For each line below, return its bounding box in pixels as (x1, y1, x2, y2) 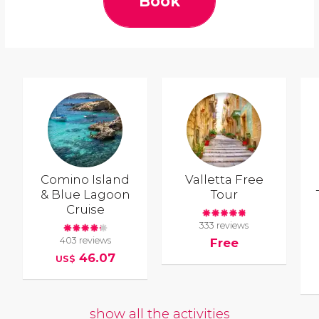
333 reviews (199, 219, 249, 231)
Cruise (66, 202, 105, 217)
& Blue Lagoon (40, 187, 130, 202)
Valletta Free (184, 172, 263, 187)
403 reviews (59, 234, 111, 246)
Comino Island (41, 172, 130, 187)
